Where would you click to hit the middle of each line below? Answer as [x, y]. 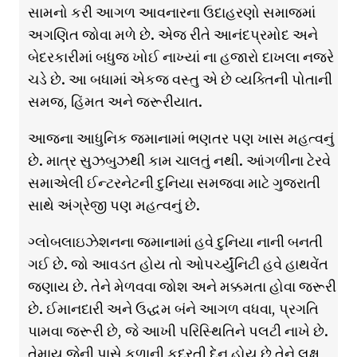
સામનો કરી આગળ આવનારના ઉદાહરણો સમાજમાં [171, 13]
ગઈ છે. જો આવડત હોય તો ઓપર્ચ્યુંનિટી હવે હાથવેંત [178, 265]
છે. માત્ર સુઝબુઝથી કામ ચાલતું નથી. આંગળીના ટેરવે [179, 161]
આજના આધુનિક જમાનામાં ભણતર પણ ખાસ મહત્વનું [180, 139]
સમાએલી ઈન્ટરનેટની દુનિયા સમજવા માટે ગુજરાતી [174, 183]
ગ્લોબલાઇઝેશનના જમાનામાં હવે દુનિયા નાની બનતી [175, 242]
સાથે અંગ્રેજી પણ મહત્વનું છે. [114, 206]
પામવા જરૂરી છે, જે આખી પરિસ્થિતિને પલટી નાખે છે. [178, 331]
